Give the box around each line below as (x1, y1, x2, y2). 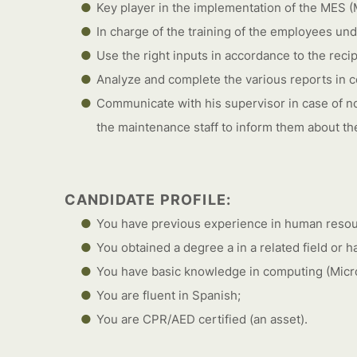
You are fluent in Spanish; (96, 288, 241, 303)
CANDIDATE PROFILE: (64, 191, 232, 208)
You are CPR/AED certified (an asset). (96, 312, 308, 327)
